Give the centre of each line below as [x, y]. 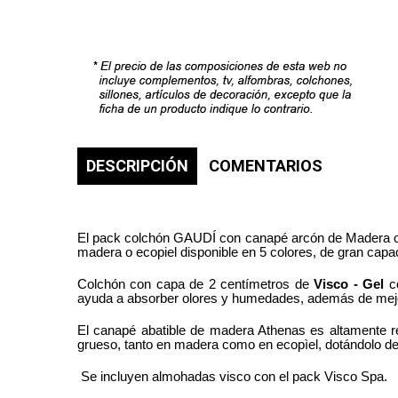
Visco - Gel [349, 283]
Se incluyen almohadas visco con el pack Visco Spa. [232, 376]
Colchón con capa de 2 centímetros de [196, 283]
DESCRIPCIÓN [137, 165]
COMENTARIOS [266, 165]
